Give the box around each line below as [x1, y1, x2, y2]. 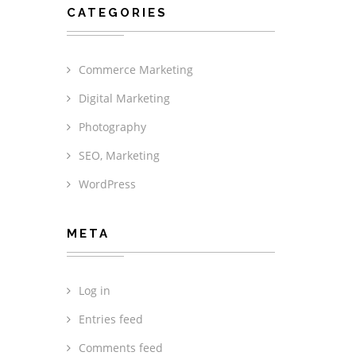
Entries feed [78, 311, 143, 327]
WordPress [78, 176, 136, 192]
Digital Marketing [78, 91, 170, 106]
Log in [78, 283, 110, 298]
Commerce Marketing [78, 62, 193, 77]
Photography [78, 119, 146, 134]
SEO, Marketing [78, 148, 160, 163]
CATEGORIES [66, 6, 168, 20]
